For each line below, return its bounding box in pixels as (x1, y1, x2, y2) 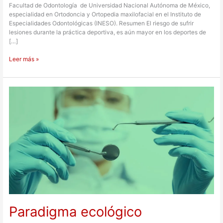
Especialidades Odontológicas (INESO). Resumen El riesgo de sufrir (9, 20, 194, 27)
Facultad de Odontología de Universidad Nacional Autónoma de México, (9, 2, 211, 9)
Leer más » (9, 56, 39, 63)
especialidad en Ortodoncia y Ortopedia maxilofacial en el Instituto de (9, 11, 202, 18)
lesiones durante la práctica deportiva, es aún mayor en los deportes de (9, 29, 207, 36)
